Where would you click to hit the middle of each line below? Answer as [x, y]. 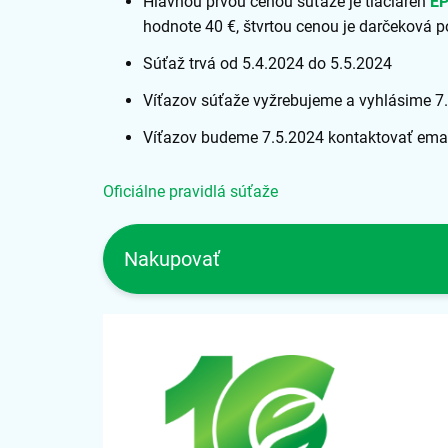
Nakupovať [172, 259]
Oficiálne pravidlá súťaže [190, 191]
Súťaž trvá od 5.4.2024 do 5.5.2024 [267, 63]
